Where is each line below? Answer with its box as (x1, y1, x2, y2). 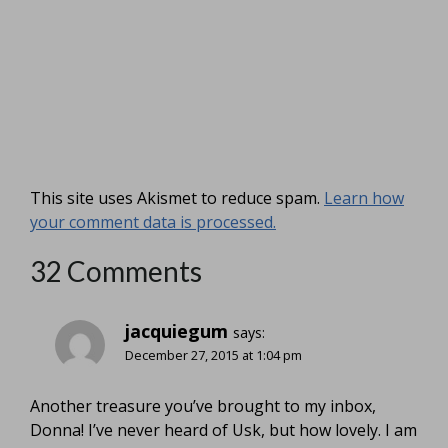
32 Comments (30, 253, 202, 288)
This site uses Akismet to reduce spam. (30, 186, 324, 209)
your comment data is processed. (30, 210, 276, 233)
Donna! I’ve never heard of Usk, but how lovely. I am (30, 419, 417, 442)
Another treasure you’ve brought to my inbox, (30, 395, 376, 418)
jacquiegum (125, 318, 228, 343)
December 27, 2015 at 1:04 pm (125, 345, 302, 364)
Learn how (324, 186, 404, 209)
